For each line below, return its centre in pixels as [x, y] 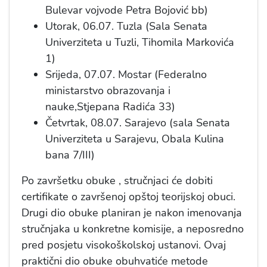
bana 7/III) [70, 155]
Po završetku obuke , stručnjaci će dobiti [117, 181]
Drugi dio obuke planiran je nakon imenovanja [132, 213]
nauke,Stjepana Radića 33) [110, 107]
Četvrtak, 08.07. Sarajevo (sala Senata [138, 123]
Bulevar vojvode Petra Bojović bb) [127, 10]
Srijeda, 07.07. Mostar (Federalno [126, 75]
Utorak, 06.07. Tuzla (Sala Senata [126, 27]
